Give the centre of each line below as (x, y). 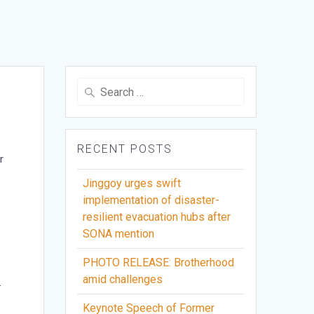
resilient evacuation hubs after (157, 217)
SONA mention (119, 234)
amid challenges (123, 280)
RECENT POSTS (125, 149)
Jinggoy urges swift (132, 184)
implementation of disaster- (151, 200)
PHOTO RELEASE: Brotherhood (159, 263)
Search (93, 86)
